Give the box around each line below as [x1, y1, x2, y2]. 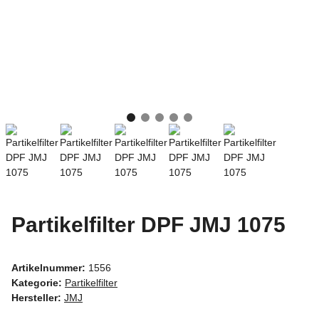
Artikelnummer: [11, 261, 88, 273]
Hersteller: [11, 291, 61, 303]
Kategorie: [11, 276, 65, 288]
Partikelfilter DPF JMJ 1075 [11, 212, 286, 236]
